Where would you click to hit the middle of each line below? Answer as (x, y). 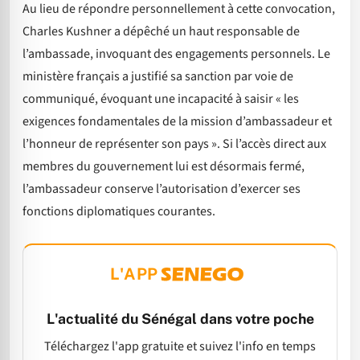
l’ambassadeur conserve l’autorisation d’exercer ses (162, 188)
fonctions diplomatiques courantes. (119, 211)
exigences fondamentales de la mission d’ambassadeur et (177, 121)
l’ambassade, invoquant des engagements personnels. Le (176, 53)
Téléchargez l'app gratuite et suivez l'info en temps (180, 347)
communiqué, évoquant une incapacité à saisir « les (161, 98)
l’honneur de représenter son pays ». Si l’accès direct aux (174, 143)
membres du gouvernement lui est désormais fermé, (164, 166)
